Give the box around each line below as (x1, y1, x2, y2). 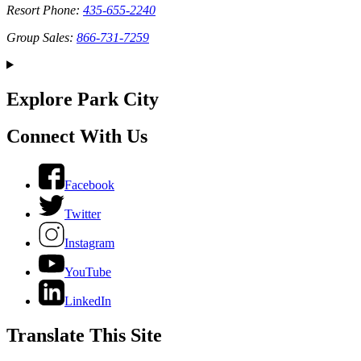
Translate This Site (6, 325, 162, 346)
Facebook (64, 178, 114, 193)
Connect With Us (6, 126, 147, 147)
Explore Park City (6, 88, 159, 110)
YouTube (64, 265, 111, 280)
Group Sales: (6, 30, 77, 44)
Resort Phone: (6, 2, 83, 17)
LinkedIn (64, 294, 111, 309)
